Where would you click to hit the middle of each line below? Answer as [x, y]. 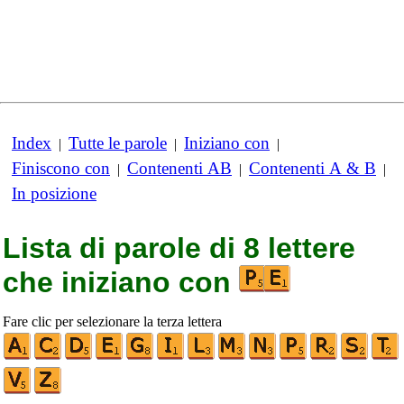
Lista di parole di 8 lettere [179, 248]
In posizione [54, 193]
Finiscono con [61, 168]
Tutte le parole [118, 143]
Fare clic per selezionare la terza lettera [112, 321]
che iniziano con [121, 282]
